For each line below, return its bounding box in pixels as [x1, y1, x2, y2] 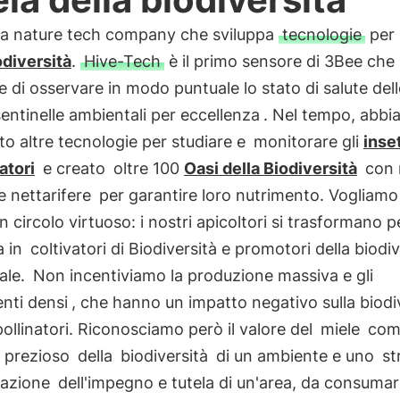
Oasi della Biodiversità [183, 159, 357, 178]
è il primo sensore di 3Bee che [163, 52, 395, 71]
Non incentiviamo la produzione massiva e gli [32, 266, 373, 285]
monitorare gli [253, 132, 363, 151]
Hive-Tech [83, 52, 161, 71]
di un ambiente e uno [211, 346, 379, 365]
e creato [37, 159, 110, 178]
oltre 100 [112, 159, 184, 178]
